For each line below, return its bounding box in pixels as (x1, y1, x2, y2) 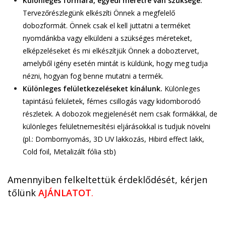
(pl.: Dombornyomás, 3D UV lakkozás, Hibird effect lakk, (23, 134, 204, 144)
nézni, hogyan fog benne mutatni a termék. (23, 71, 163, 81)
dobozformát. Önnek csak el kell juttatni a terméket (23, 20, 191, 30)
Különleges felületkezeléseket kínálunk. (23, 83, 162, 93)
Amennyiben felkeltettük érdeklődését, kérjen (8, 173, 207, 186)
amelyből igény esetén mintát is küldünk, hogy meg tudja (23, 58, 208, 68)
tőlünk (8, 186, 36, 199)
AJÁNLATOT (38, 186, 91, 199)
